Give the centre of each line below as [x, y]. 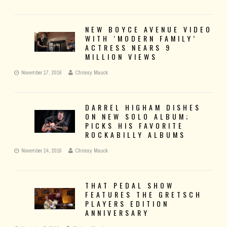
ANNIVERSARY [117, 213]
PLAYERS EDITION [127, 204]
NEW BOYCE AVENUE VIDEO [149, 29]
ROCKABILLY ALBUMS [136, 135]
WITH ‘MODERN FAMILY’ [141, 39]
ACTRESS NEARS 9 [128, 48]
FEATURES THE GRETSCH [144, 195]
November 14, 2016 [42, 151]
